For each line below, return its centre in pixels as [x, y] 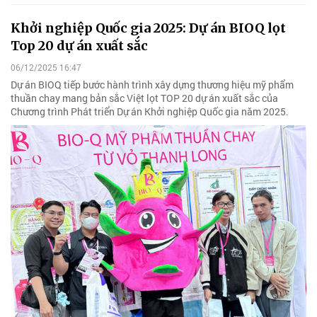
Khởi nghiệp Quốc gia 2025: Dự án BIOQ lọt [148, 28]
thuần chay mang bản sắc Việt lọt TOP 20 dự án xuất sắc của [144, 98]
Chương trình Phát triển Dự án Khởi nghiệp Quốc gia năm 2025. [150, 111]
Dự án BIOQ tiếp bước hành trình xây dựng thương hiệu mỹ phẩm [152, 84]
